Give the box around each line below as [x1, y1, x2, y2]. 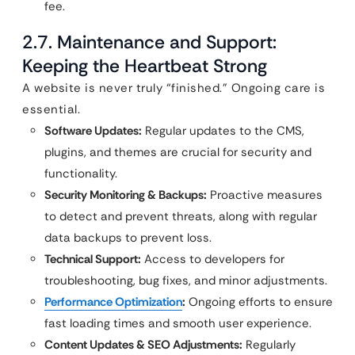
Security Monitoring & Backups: [44, 187, 207, 203]
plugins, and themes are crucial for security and [44, 144, 311, 160]
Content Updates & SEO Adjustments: [44, 337, 242, 353]
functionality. [44, 166, 117, 181]
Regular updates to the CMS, [142, 123, 304, 139]
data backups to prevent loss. [44, 230, 212, 246]
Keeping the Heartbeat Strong [22, 54, 267, 78]
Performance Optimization [44, 294, 182, 310]
